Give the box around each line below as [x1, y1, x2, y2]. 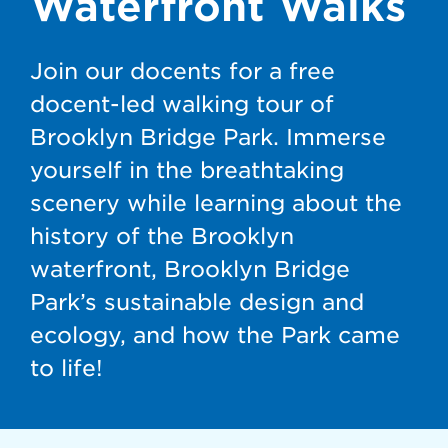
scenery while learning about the [30, 190, 402, 215]
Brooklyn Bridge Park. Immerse [30, 124, 386, 149]
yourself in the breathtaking [30, 157, 344, 182]
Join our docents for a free [30, 58, 335, 83]
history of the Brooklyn [30, 223, 294, 248]
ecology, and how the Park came [30, 322, 400, 347]
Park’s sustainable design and [30, 289, 364, 314]
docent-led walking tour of [30, 91, 334, 116]
